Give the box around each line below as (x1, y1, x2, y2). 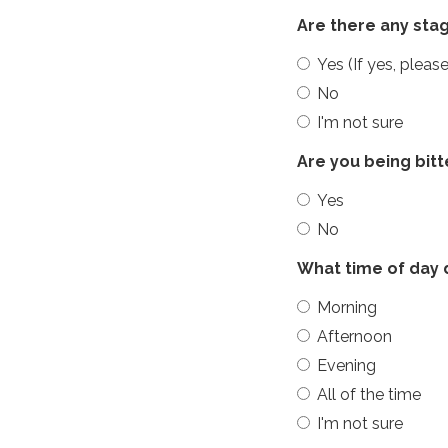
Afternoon (317, 326, 392, 346)
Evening (317, 355, 376, 375)
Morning (317, 297, 377, 317)
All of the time (317, 384, 421, 404)
